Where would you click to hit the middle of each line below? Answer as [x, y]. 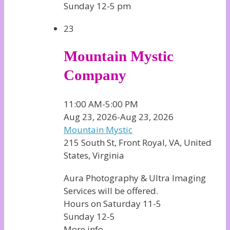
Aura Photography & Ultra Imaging [135, 178]
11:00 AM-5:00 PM [101, 104]
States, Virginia [94, 155]
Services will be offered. [111, 190]
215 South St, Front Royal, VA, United [138, 142]
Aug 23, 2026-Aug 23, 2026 [119, 117]
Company [95, 75]
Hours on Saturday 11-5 [112, 203]
